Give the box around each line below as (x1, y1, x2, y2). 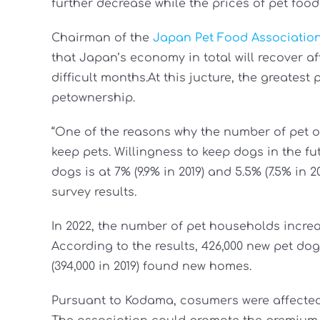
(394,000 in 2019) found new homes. (51, 260, 251, 274)
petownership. (51, 91, 135, 105)
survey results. (51, 186, 136, 199)
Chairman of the (51, 31, 153, 45)
